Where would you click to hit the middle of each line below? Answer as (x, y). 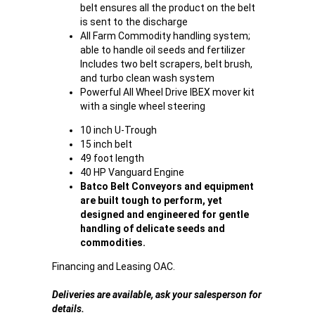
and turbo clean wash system (147, 78)
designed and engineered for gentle (165, 214)
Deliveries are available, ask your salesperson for (157, 295)
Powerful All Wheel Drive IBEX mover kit (167, 92)
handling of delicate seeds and (153, 229)
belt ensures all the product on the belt (168, 8)
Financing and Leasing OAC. (114, 266)
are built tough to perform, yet (151, 200)
